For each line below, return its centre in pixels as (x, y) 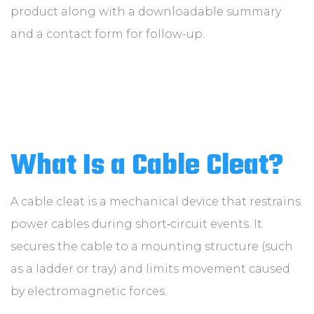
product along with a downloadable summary (146, 12)
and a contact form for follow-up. (108, 34)
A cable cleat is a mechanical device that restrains (156, 202)
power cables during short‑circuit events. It (136, 224)
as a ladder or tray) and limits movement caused (150, 269)
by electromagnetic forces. (89, 291)
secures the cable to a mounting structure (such (152, 246)
